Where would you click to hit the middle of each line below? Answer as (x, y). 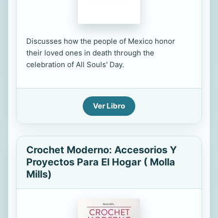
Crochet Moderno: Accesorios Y (101, 150)
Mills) (39, 174)
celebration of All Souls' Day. (75, 64)
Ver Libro (109, 106)
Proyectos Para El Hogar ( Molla (101, 162)
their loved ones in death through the (90, 53)
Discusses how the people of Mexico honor (101, 41)
